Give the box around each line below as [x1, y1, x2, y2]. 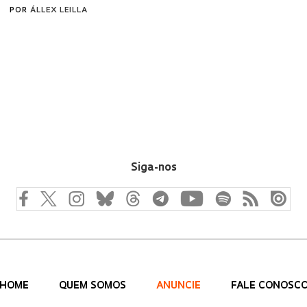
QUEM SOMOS [58, 280, 129, 291]
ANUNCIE [156, 280, 204, 291]
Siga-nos [130, 162, 177, 173]
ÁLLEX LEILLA [30, 7, 88, 14]
